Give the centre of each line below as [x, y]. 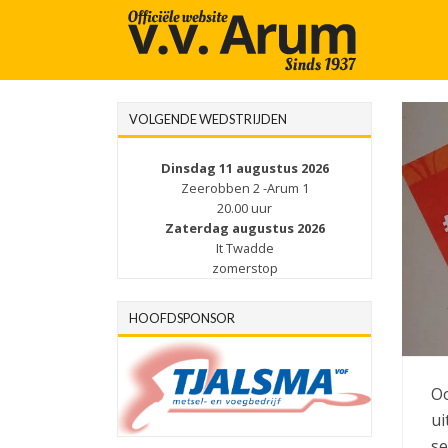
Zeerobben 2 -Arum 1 [244, 188]
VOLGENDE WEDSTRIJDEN [208, 119]
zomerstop [244, 268]
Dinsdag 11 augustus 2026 [244, 168]
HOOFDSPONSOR [182, 318]
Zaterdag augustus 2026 [244, 228]
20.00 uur [244, 208]
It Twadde [244, 248]
